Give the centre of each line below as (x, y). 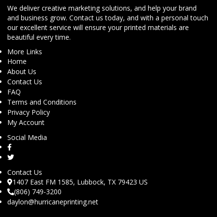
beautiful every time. (39, 37)
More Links (25, 52)
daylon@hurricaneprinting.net (53, 202)
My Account (26, 122)
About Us (22, 71)
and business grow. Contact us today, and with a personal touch (108, 18)
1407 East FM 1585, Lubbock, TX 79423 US (80, 182)
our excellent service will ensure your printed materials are (98, 27)
